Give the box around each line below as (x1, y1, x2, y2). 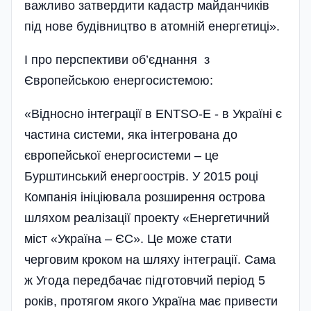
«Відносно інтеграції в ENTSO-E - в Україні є (24, 106, 282, 121)
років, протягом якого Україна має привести (24, 294, 278, 308)
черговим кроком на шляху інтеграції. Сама (24, 252, 276, 267)
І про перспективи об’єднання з (24, 52, 210, 67)
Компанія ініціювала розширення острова (24, 190, 265, 204)
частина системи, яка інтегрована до (24, 127, 237, 142)
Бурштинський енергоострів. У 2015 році (24, 169, 258, 183)
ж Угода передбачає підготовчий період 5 (24, 273, 265, 287)
